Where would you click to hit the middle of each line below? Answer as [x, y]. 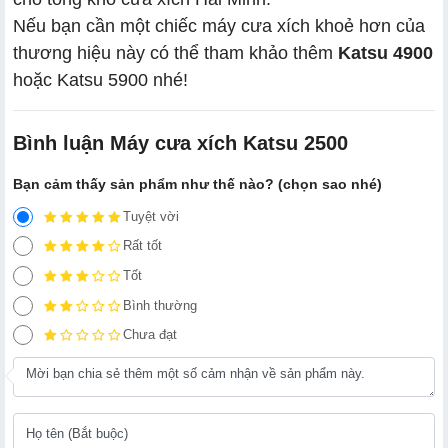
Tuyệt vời [151, 216]
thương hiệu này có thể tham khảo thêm [175, 52]
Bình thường [160, 305]
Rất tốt [142, 246]
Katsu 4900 [385, 52]
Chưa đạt [150, 335]
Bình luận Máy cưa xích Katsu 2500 [180, 142]
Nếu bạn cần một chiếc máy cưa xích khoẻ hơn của [219, 25]
